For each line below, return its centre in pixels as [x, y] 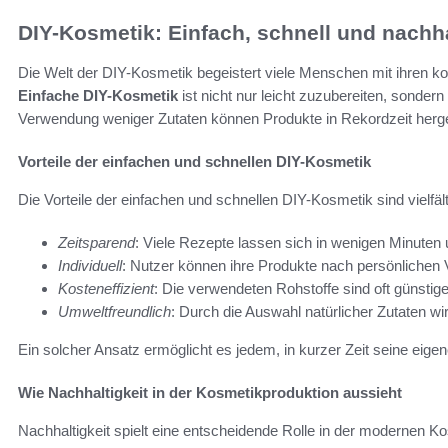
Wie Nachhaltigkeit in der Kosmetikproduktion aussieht [210, 393]
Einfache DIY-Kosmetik [98, 96]
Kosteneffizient [106, 289]
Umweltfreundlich [114, 312]
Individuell [90, 266]
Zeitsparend [96, 243]
